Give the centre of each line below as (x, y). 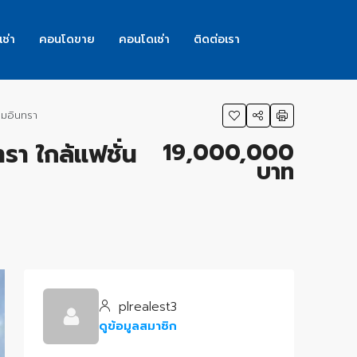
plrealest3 (145, 307)
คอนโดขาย (67, 39)
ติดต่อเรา (217, 39)
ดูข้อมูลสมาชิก (138, 326)
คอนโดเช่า (144, 39)
